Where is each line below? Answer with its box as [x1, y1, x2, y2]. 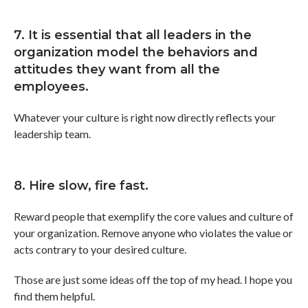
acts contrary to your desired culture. [14, 242, 186, 256]
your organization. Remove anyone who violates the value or [14, 225, 293, 239]
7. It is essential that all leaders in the [14, 27, 252, 43]
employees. [14, 78, 89, 94]
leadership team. [14, 126, 91, 140]
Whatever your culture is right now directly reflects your [14, 110, 276, 124]
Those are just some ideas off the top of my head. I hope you [14, 272, 292, 286]
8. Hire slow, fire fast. [14, 177, 148, 193]
